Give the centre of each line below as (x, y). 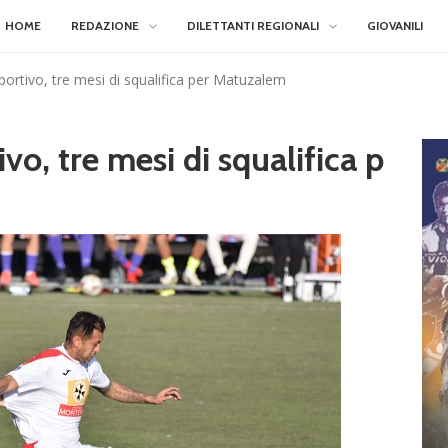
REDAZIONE (105, 25)
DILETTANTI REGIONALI (253, 25)
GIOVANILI (395, 25)
